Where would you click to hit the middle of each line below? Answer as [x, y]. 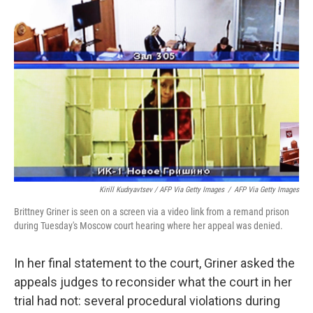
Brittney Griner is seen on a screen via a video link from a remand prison [152, 212]
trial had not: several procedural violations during [147, 301]
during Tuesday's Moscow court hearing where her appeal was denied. [148, 226]
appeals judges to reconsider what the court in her [153, 282]
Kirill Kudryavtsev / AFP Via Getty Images [162, 190]
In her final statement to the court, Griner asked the [154, 263]
